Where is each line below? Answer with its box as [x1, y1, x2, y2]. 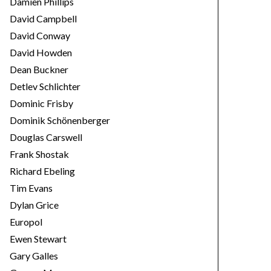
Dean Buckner [10, 64, 68, 75]
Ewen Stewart [10, 233, 67, 244]
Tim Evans [10, 182, 53, 194]
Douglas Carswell [10, 131, 82, 143]
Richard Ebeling [10, 165, 75, 177]
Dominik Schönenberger [10, 114, 110, 126]
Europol [10, 216, 42, 227]
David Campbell [10, 13, 77, 24]
